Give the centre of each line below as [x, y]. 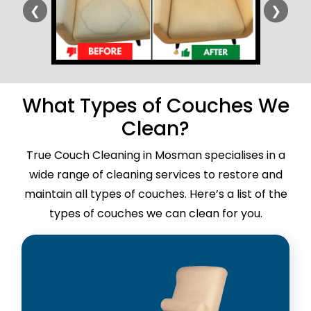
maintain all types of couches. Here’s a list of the [155, 194]
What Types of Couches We [155, 106]
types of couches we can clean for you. [155, 213]
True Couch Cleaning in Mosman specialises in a [155, 155]
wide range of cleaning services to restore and [155, 174]
